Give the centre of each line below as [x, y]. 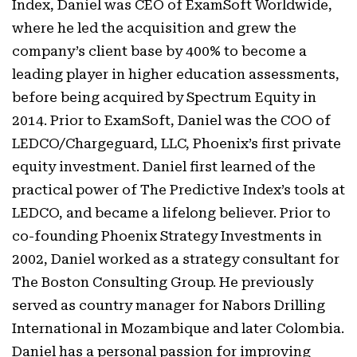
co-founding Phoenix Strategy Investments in [167, 236]
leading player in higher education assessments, [176, 74]
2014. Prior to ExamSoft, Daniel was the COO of [171, 120]
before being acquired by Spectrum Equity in [164, 97]
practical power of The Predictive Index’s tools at [178, 190]
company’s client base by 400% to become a [159, 51]
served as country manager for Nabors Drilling [169, 305]
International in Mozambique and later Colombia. [178, 328]
